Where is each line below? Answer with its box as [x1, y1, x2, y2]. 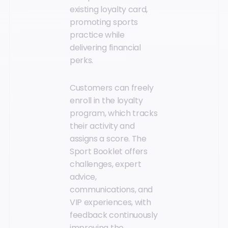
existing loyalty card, [70, 4, 148, 16]
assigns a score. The [70, 132, 147, 145]
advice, [70, 170, 97, 183]
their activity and [70, 120, 135, 132]
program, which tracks [70, 107, 158, 119]
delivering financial [70, 42, 141, 54]
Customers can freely [70, 81, 154, 94]
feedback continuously [70, 209, 158, 221]
